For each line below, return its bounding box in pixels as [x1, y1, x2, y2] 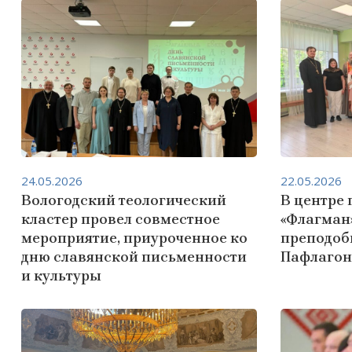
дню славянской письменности [21, 248, 247, 266]
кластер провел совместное [21, 211, 220, 228]
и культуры [21, 267, 101, 284]
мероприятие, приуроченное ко [21, 229, 247, 247]
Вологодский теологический [21, 192, 226, 209]
